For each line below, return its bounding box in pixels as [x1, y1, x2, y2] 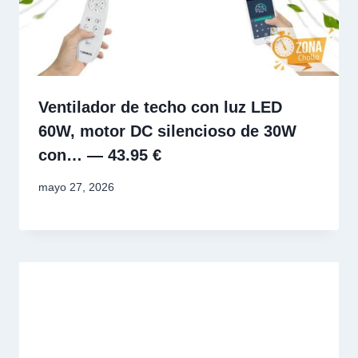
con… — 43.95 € [38, 146, 161, 165]
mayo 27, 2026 [38, 181, 114, 194]
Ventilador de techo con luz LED [38, 98, 282, 117]
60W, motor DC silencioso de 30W [38, 122, 296, 141]
